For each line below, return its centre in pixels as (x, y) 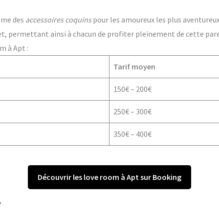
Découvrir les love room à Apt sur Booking (109, 177)
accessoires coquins (58, 20)
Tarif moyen (134, 67)
